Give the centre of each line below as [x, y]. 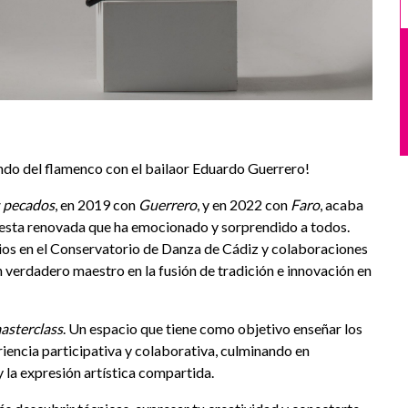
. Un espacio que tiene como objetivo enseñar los [213, 328]
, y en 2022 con [244, 204]
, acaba [342, 204]
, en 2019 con [97, 204]
